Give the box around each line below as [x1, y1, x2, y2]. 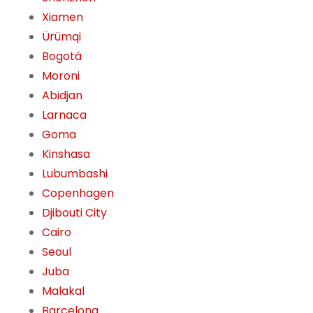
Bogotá [42, 48, 82, 65]
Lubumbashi [42, 166, 108, 182]
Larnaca [42, 107, 87, 124]
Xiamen [42, 9, 83, 26]
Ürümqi [42, 29, 81, 45]
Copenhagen [42, 185, 114, 202]
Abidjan [42, 87, 82, 104]
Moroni [42, 68, 80, 85]
